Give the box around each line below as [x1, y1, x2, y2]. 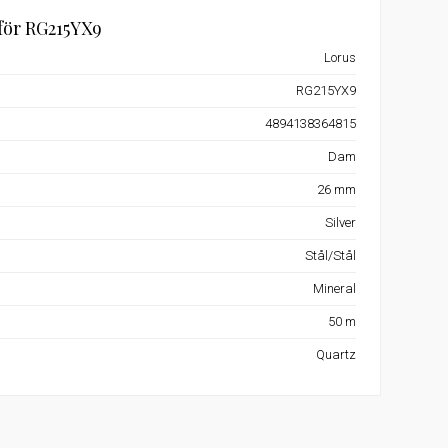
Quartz [315, 347, 356, 362]
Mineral [312, 281, 356, 296]
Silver [324, 215, 356, 230]
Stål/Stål [304, 248, 356, 263]
